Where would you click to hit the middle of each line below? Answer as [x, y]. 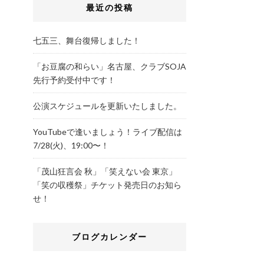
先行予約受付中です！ [74, 80]
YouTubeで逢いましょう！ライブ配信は [108, 132]
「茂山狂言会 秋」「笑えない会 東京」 [105, 171]
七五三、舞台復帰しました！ [87, 41]
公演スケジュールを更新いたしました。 [107, 106]
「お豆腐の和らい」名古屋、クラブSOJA [110, 67]
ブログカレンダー [110, 237]
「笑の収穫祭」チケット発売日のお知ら [107, 185]
